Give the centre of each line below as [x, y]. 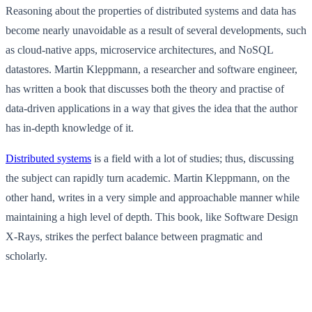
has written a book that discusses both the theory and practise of [145, 88]
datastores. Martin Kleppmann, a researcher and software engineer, [151, 69]
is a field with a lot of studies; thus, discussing [193, 158]
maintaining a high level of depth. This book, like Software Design [152, 217]
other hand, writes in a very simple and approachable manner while [153, 197]
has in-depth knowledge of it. [70, 127]
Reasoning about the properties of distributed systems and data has [151, 10]
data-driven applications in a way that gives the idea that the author [151, 108]
